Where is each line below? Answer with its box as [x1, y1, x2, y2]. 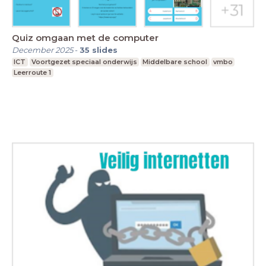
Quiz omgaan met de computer [12, 31, 159, 43]
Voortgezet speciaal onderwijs [31, 57, 137, 66]
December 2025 [12, 45, 73, 55]
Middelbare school [142, 57, 208, 66]
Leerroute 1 [14, 68, 52, 77]
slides [92, 45, 118, 55]
